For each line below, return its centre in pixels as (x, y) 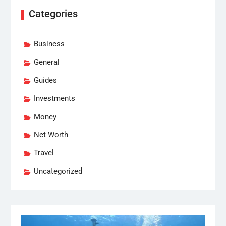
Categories (53, 13)
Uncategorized (58, 171)
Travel (44, 153)
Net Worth (51, 134)
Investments (54, 98)
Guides (45, 80)
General (46, 62)
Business (49, 44)
